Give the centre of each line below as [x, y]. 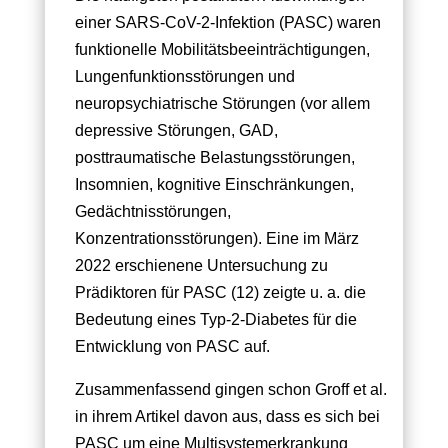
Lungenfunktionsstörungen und [184, 77]
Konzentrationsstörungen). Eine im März [216, 239]
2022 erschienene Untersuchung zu [201, 266]
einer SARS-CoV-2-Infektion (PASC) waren [227, 23]
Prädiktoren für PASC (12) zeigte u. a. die [220, 293]
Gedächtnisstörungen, [152, 212]
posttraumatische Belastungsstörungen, [214, 158]
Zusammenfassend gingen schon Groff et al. [230, 390]
